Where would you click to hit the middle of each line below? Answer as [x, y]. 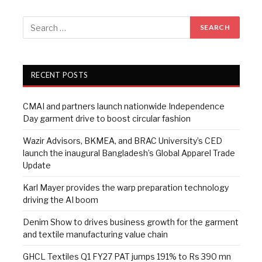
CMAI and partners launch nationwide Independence [124, 106]
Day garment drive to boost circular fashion [107, 119]
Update [37, 166]
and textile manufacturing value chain [95, 235]
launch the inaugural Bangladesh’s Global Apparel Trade [129, 153]
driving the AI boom [61, 200]
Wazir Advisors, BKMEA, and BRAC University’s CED [123, 141]
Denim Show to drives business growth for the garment [131, 222]
